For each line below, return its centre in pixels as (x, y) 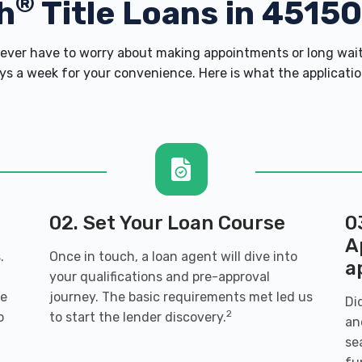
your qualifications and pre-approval (159, 277)
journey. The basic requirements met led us (181, 297)
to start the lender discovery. (137, 317)
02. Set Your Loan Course (167, 223)
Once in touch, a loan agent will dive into (173, 257)
